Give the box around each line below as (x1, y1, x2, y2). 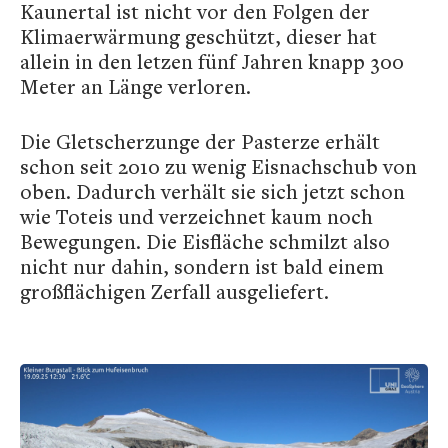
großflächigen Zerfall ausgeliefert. (20, 278, 329, 306)
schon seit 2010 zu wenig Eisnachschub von (20, 153, 417, 181)
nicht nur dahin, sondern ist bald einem (20, 253, 384, 281)
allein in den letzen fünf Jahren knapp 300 (20, 48, 404, 76)
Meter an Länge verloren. (20, 73, 251, 101)
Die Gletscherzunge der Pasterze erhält (20, 128, 380, 156)
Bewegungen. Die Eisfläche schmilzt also (20, 228, 390, 256)
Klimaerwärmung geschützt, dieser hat (20, 23, 377, 51)
